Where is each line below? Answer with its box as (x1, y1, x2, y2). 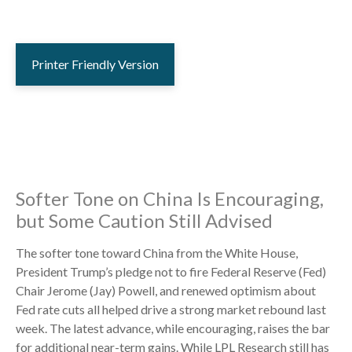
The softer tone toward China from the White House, (16, 245, 298, 260)
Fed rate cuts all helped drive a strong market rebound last (16, 302, 326, 317)
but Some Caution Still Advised (16, 209, 273, 232)
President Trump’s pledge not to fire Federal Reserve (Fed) (16, 264, 326, 279)
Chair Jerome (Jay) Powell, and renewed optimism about (16, 283, 316, 298)
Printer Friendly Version (31, 57, 159, 71)
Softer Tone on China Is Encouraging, (16, 187, 324, 210)
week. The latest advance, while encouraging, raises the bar (16, 321, 330, 335)
